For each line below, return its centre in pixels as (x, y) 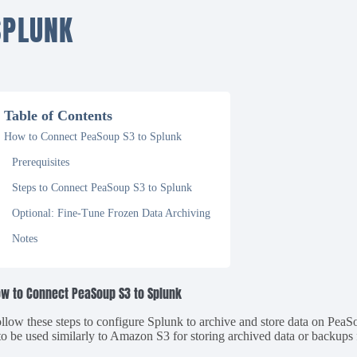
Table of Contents (59, 116)
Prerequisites (41, 162)
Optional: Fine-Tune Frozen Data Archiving (112, 213)
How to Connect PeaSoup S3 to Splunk (93, 137)
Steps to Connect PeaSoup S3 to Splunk (102, 188)
